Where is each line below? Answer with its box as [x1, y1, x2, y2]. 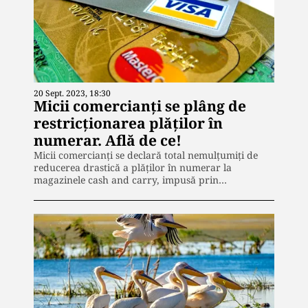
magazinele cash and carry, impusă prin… [34, 173, 227, 186]
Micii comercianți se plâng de [34, 96, 246, 115]
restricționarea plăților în [34, 113, 223, 133]
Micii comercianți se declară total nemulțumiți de [34, 148, 258, 162]
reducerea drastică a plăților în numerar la [34, 160, 232, 174]
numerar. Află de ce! [34, 130, 181, 150]
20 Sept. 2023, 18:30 [34, 87, 111, 99]
